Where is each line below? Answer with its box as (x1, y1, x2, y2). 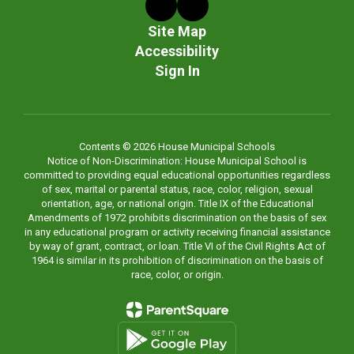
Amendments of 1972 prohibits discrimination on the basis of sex (28, 212, 326, 224)
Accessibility (135, 43, 219, 59)
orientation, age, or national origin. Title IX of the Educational (40, 198, 314, 209)
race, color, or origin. (130, 269, 224, 281)
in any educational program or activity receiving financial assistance (24, 226, 330, 238)
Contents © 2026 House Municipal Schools (79, 141, 275, 153)
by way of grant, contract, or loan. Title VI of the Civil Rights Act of (28, 240, 326, 252)
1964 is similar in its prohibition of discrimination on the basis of (31, 254, 323, 266)
